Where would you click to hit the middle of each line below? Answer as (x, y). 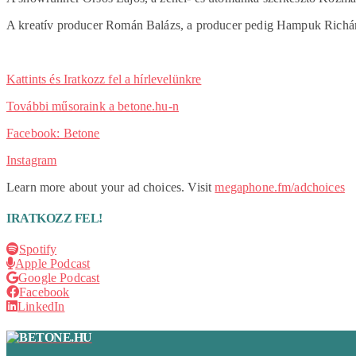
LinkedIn (41, 307)
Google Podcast (59, 278)
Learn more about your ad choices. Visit (111, 187)
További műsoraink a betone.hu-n (93, 106)
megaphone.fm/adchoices (280, 187)
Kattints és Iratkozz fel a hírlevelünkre (104, 79)
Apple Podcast (53, 264)
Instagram (32, 160)
